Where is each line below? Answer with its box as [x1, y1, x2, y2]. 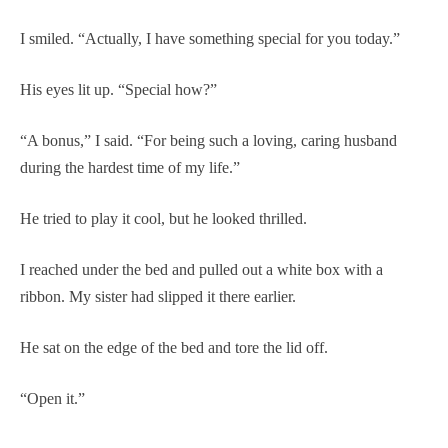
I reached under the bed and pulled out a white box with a [20, 260, 383, 278]
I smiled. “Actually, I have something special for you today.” [20, 29, 400, 47]
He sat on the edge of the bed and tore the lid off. [20, 338, 328, 356]
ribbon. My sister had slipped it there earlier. [20, 287, 296, 305]
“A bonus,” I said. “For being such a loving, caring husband [20, 131, 397, 149]
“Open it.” [20, 389, 85, 407]
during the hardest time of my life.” [20, 158, 240, 176]
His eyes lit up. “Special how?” [20, 80, 217, 98]
